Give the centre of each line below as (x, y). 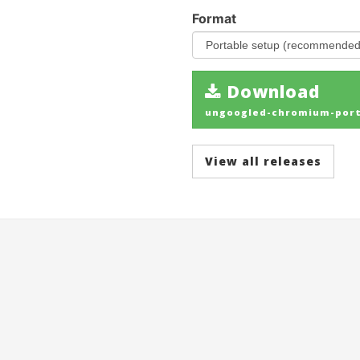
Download (271, 91)
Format (214, 18)
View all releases (263, 161)
